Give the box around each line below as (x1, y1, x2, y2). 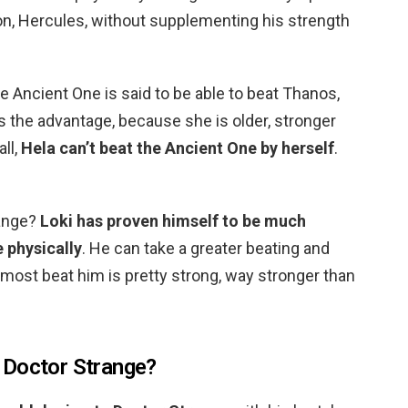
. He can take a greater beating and (82, 238, 330, 258)
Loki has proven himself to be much (40, 210, 306, 230)
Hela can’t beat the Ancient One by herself (21, 138, 334, 158)
